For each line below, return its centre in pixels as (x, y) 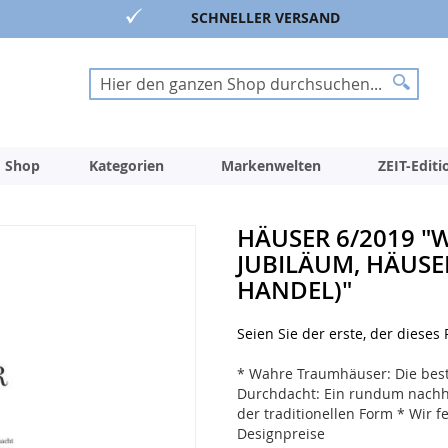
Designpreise (280, 434)
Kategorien (126, 166)
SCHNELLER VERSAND (265, 17)
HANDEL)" (294, 290)
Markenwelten (271, 166)
